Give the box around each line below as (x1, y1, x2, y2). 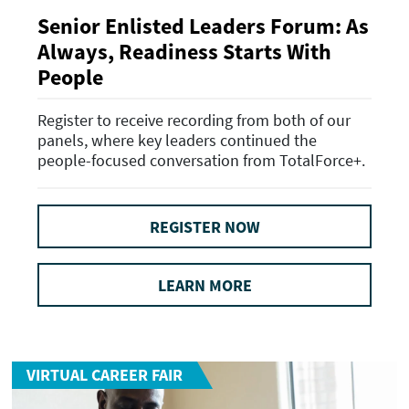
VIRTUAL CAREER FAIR (26, 364, 183, 386)
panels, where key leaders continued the (37, 129, 317, 151)
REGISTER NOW (149, 215, 260, 237)
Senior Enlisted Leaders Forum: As (37, 12, 369, 41)
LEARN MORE (157, 274, 252, 296)
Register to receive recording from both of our (37, 109, 351, 131)
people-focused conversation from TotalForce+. (37, 149, 365, 171)
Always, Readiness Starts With (37, 37, 331, 67)
